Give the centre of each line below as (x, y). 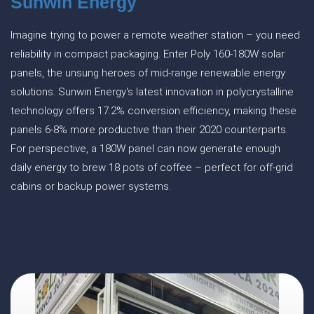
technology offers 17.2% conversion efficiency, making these (153, 111)
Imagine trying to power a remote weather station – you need (155, 35)
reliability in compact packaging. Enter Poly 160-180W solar (148, 54)
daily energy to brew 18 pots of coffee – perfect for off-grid (152, 168)
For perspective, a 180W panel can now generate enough (145, 149)
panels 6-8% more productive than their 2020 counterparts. (149, 130)
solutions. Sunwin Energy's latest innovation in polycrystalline (152, 92)
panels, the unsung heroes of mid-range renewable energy (148, 73)
